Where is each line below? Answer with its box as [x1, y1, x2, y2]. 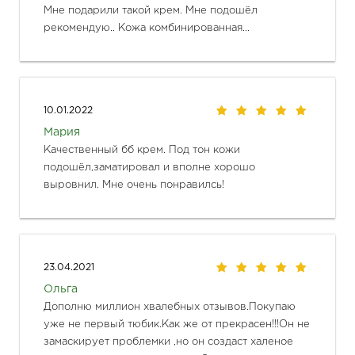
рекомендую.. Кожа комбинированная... [44, 23, 250, 32]
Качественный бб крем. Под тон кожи [44, 145, 240, 155]
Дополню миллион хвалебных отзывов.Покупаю [44, 302, 296, 311]
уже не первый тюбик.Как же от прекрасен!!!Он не [44, 319, 310, 329]
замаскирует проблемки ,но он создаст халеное [44, 337, 293, 346]
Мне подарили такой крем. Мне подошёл [44, 6, 258, 15]
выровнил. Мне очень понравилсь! [44, 180, 227, 189]
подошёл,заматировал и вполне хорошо [44, 162, 255, 172]
